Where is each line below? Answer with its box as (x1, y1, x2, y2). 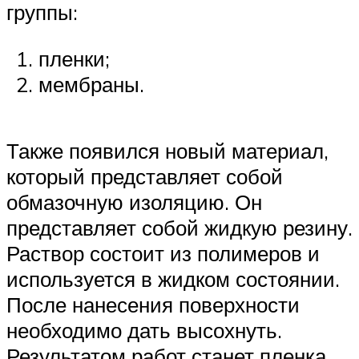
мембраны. (38, 71, 144, 97)
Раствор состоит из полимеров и (6, 240, 320, 267)
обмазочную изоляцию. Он (6, 189, 262, 216)
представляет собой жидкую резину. (6, 215, 353, 241)
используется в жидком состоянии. (6, 266, 340, 292)
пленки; (38, 45, 110, 71)
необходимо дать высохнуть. (6, 317, 282, 344)
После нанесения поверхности (6, 292, 300, 318)
